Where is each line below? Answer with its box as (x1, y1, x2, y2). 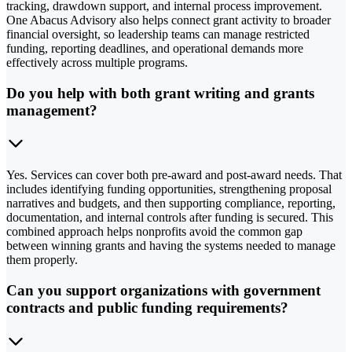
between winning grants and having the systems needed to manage (6, 239, 335, 253)
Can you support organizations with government (6, 282, 321, 299)
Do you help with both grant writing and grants (6, 84, 314, 101)
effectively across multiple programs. (6, 55, 188, 69)
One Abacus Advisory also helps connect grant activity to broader (6, 13, 331, 27)
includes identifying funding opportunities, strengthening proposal (6, 182, 332, 196)
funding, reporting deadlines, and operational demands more (6, 41, 303, 55)
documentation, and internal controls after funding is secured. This (6, 211, 333, 225)
